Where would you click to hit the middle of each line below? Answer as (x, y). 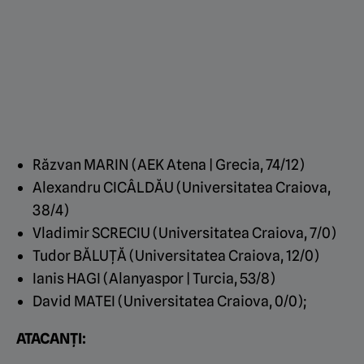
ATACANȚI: (51, 339)
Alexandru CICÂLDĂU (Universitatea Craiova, (182, 188)
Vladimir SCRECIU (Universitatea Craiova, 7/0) (184, 233)
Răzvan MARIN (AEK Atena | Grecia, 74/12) (169, 165)
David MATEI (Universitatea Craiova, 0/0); (169, 301)
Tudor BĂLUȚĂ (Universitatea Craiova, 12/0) (176, 256)
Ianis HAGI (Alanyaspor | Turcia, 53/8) (154, 279)
